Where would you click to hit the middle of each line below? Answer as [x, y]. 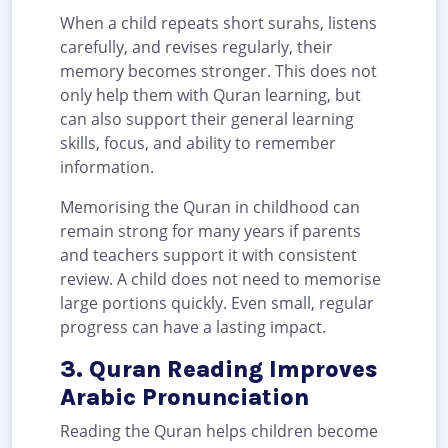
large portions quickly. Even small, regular [217, 303]
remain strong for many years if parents [210, 231]
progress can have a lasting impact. [193, 327]
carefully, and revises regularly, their [196, 47]
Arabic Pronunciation [184, 397]
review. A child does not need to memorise [220, 279]
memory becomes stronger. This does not [218, 71]
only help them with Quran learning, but [210, 95]
